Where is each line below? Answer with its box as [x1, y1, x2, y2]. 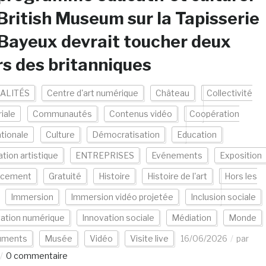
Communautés [32, 109, 92, 119]
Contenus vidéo [109, 109, 172, 119]
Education [176, 129, 217, 140]
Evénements [151, 150, 202, 160]
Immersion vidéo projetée [70, 192, 173, 202]
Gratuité [48, 171, 81, 181]
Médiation [171, 213, 211, 223]
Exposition [219, 150, 262, 160]
